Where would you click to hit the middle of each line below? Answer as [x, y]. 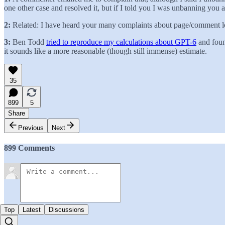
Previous [31, 128]
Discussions [67, 210]
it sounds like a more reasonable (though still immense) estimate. [105, 51]
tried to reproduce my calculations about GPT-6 [121, 42]
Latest [32, 210]
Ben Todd [29, 42]
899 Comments [29, 148]
